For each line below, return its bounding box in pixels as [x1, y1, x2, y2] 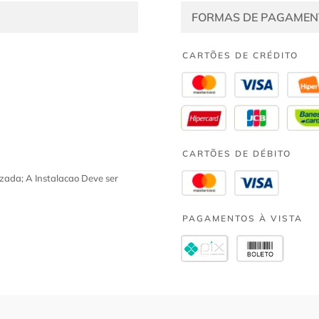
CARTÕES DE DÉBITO [182, 147, 291, 159]
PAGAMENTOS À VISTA [182, 212, 303, 224]
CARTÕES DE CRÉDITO [182, 50, 298, 61]
